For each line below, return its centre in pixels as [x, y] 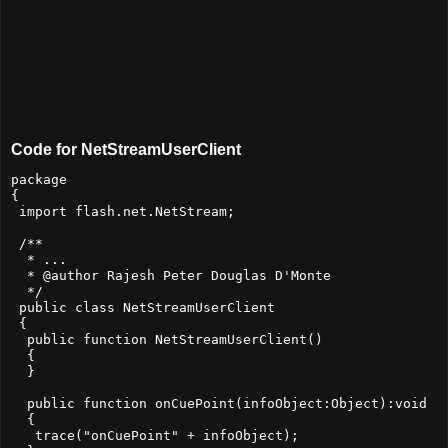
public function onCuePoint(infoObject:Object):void [219, 404]
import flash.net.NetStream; [123, 212]
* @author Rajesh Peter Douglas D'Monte [171, 276]
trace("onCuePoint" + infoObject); [155, 436]
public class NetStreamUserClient [143, 308]
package [39, 180]
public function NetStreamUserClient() [167, 340]
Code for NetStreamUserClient [126, 149]
